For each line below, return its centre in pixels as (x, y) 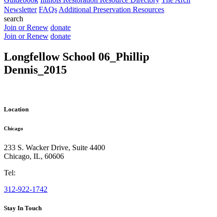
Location (16, 109)
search (14, 19)
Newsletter (20, 9)
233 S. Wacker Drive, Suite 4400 (54, 147)
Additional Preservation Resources (111, 9)
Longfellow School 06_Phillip (77, 56)
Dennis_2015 (35, 70)
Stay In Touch (23, 208)
